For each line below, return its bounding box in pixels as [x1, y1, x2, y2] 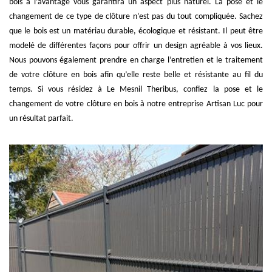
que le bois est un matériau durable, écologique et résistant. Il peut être [9, 26, 263, 36]
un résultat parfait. [9, 114, 73, 123]
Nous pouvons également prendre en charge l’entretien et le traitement [9, 55, 263, 65]
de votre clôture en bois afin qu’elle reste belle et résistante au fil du [9, 70, 263, 80]
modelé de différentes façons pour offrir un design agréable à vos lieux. [9, 41, 263, 50]
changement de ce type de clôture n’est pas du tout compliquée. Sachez [9, 12, 263, 21]
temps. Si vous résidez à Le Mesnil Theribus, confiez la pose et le [9, 84, 263, 94]
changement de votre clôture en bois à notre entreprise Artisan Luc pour [9, 99, 263, 109]
